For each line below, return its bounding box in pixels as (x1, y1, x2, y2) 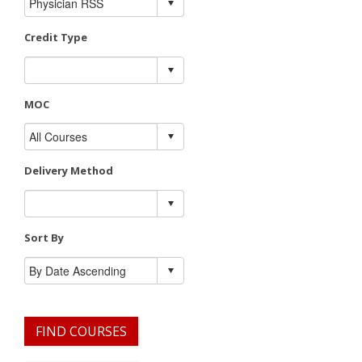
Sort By (24, 230, 64, 246)
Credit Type (24, 29, 87, 44)
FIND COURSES (36, 322, 127, 340)
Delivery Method (24, 163, 113, 179)
